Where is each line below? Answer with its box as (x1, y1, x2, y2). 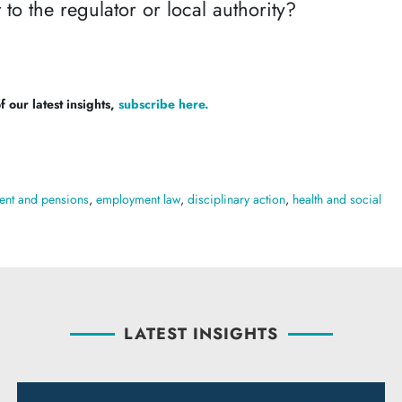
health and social (293, 190, 382, 209)
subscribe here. (118, 95, 210, 114)
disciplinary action (188, 190, 286, 209)
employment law (96, 190, 181, 209)
